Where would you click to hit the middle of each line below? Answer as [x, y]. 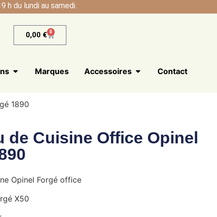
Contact [173, 71]
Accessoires [108, 71]
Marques [52, 71]
